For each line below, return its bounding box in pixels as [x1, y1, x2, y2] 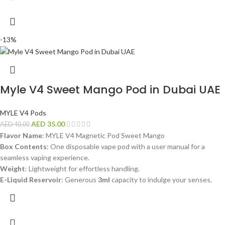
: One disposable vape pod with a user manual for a [47, 142, 205, 151]
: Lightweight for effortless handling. [25, 164, 140, 173]
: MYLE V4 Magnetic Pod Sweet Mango [42, 131, 165, 140]
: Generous [61, 175, 98, 184]
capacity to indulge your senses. [110, 175, 212, 184]
